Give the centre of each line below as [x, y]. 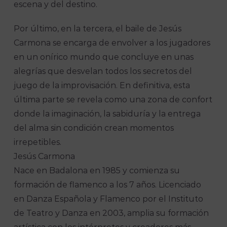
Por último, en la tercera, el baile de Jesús [98, 29]
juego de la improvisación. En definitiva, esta [102, 86]
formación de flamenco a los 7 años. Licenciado [108, 185]
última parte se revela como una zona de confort [113, 100]
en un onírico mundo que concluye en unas [104, 57]
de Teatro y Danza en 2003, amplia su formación [111, 213]
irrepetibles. [38, 142]
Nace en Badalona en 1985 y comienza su [97, 171]
